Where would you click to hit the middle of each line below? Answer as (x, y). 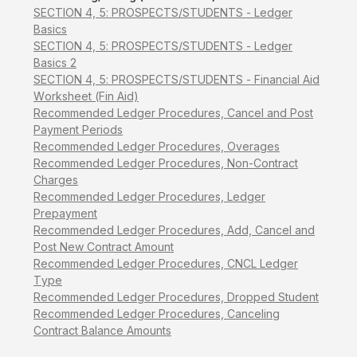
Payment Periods (78, 129)
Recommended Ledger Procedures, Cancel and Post (173, 112)
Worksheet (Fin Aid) (86, 96)
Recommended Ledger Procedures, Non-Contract (166, 163)
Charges (56, 179)
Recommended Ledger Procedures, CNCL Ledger (166, 263)
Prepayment (65, 213)
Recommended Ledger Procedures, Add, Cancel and (174, 229)
